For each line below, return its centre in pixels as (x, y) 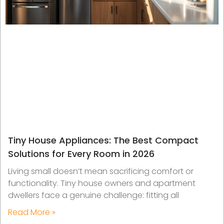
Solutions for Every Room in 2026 (81, 153)
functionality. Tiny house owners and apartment (102, 183)
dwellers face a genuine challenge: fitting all (93, 195)
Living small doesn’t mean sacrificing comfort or (101, 171)
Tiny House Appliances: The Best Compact (103, 140)
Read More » (32, 212)
